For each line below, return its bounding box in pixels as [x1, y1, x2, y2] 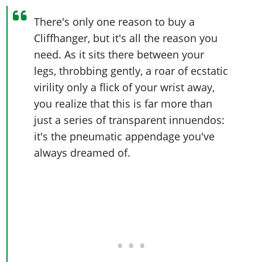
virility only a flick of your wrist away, [34, 80, 215, 95]
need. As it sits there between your [34, 47, 205, 62]
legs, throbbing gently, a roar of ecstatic [34, 64, 229, 78]
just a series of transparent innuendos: [34, 113, 225, 127]
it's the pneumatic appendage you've [34, 129, 215, 144]
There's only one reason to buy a [34, 15, 195, 29]
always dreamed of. [34, 146, 131, 160]
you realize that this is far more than [34, 96, 213, 111]
